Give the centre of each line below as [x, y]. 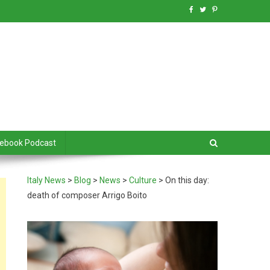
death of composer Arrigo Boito [87, 195]
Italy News [47, 180]
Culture [143, 180]
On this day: [187, 180]
